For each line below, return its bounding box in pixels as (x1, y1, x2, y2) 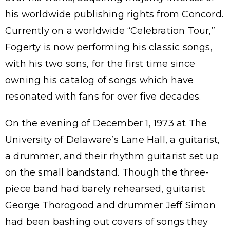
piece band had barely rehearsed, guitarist (5, 183, 206, 195)
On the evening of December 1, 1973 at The (5, 118, 207, 129)
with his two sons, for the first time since (5, 58, 196, 69)
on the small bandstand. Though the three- (5, 167, 209, 178)
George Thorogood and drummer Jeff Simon (5, 200, 216, 211)
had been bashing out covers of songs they (5, 216, 208, 227)
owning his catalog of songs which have (5, 74, 194, 86)
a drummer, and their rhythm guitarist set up (5, 150, 219, 162)
